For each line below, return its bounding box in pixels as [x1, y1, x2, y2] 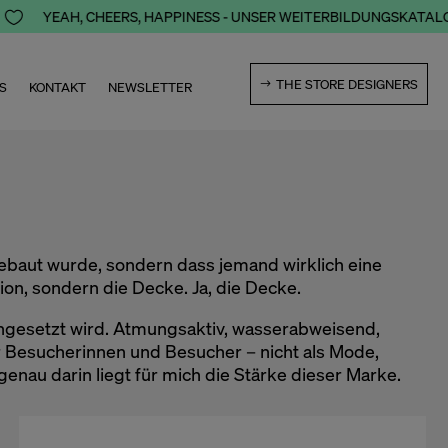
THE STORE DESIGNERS [275, 76, 418, 93]
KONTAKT [29, 79, 87, 96]
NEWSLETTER [108, 79, 193, 96]
